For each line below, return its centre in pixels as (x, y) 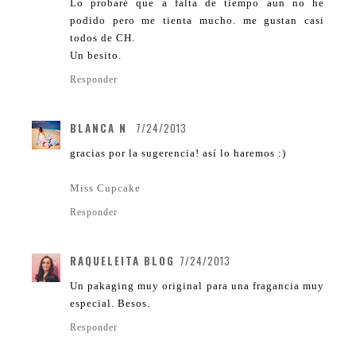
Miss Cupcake (105, 188)
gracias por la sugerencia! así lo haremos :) (178, 153)
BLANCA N (101, 128)
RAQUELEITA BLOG (122, 260)
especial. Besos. (110, 303)
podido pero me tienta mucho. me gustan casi (197, 20)
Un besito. (96, 55)
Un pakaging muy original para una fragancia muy (197, 285)
